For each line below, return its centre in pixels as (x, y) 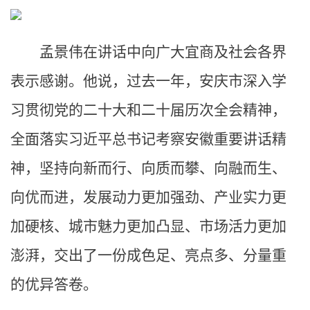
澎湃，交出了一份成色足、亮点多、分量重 (148, 255)
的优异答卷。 (54, 284)
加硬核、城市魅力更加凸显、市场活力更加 (148, 226)
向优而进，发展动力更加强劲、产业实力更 (148, 197)
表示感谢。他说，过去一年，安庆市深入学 (148, 81)
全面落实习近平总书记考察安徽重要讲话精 (148, 139)
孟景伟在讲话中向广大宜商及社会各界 (163, 52)
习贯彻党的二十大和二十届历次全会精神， (148, 110)
